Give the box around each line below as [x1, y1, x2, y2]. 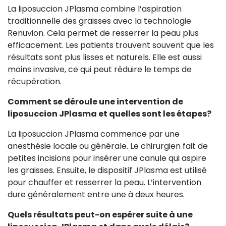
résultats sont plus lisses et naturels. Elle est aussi [8, 51, 202, 63]
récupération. [8, 75, 62, 87]
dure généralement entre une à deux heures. [8, 188, 185, 200]
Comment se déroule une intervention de [8, 95, 183, 107]
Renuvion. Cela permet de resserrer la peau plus [8, 27, 199, 39]
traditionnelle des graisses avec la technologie [8, 15, 191, 27]
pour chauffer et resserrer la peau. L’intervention [8, 176, 201, 188]
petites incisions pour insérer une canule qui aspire [8, 152, 206, 164]
